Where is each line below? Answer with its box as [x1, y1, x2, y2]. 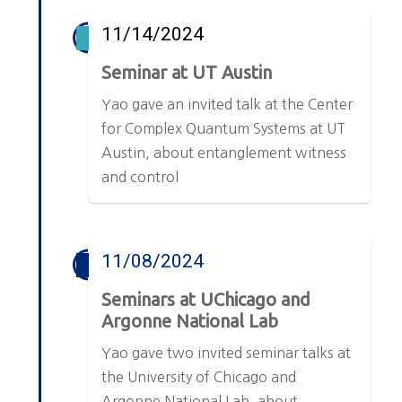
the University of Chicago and [101, 370, 297, 385]
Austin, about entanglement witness [101, 145, 347, 161]
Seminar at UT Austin [101, 62, 273, 83]
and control [101, 170, 179, 185]
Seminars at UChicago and [101, 289, 311, 310]
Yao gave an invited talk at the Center [101, 97, 354, 112]
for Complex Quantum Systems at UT [101, 121, 346, 136]
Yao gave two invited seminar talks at [101, 345, 352, 361]
